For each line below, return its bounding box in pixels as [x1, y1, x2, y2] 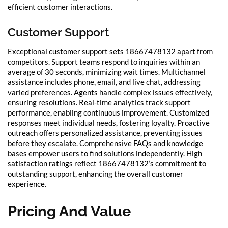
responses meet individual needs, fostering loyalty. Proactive [8, 118, 210, 127]
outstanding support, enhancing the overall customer [8, 168, 183, 178]
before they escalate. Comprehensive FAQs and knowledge [8, 138, 203, 148]
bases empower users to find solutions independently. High [8, 148, 202, 158]
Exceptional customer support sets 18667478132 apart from [8, 46, 213, 56]
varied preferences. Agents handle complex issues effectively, [8, 87, 212, 97]
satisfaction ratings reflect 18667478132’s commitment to [8, 158, 206, 168]
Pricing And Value [8, 202, 131, 220]
